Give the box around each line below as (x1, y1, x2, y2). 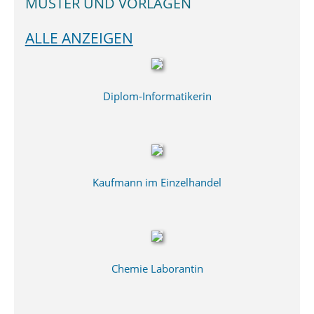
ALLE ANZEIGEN (25, 27, 133, 48)
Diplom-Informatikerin (102, 89, 212, 104)
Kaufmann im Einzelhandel (93, 175, 221, 190)
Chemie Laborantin (111, 261, 203, 276)
